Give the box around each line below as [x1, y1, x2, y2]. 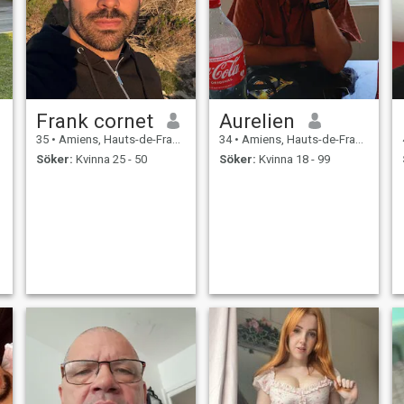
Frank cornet [35, 108, 153, 133]
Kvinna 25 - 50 [72, 152, 147, 167]
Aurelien [218, 108, 295, 133]
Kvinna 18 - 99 [255, 152, 330, 167]
